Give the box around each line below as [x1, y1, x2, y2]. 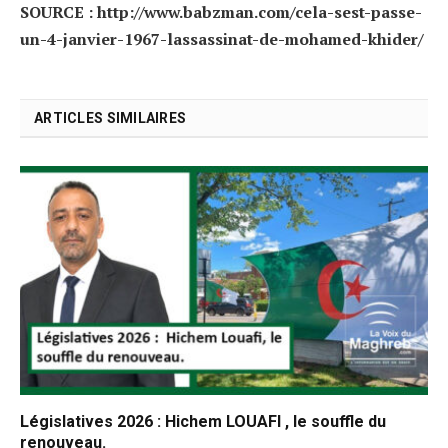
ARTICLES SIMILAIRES [34, 109, 187, 126]
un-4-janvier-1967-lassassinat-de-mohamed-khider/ [20, 27, 423, 50]
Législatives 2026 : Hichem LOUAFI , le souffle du [20, 412, 386, 432]
